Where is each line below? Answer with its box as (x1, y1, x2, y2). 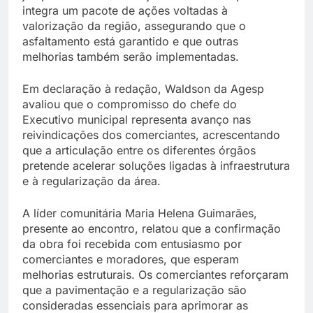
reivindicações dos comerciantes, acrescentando (22, 128, 280, 143)
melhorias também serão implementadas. (22, 50, 239, 64)
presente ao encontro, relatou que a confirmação (22, 221, 281, 236)
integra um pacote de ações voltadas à (22, 3, 228, 18)
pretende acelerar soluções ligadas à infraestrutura (22, 159, 290, 173)
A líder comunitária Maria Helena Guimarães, (22, 206, 257, 221)
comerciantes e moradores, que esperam (22, 252, 239, 267)
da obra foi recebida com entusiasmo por (22, 237, 242, 252)
